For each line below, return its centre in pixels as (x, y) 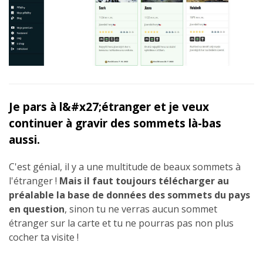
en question (37, 209)
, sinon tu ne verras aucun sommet (141, 209)
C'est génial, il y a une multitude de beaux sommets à (125, 166)
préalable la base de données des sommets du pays (129, 195)
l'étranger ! (34, 181)
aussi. (24, 139)
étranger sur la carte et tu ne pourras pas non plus (121, 223)
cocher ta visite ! (44, 237)
